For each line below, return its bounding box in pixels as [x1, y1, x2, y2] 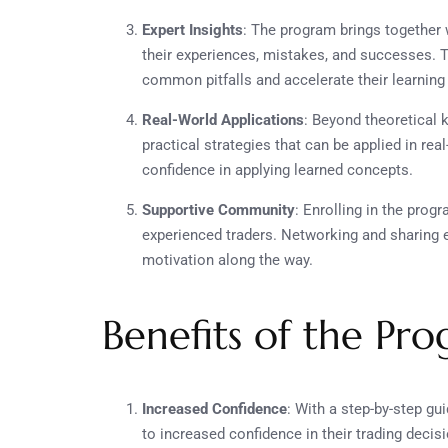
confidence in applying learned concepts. [142, 160, 413, 179]
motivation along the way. [142, 250, 313, 269]
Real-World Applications [142, 110, 304, 129]
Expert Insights [142, 20, 243, 39]
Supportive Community [142, 200, 295, 219]
